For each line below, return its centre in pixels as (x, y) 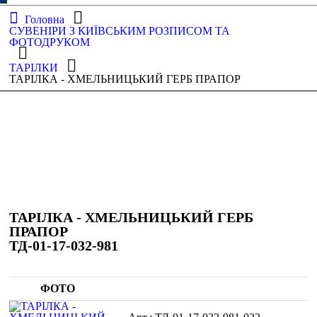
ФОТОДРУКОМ (50, 42)
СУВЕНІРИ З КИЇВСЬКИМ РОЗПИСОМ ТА (120, 31)
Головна (44, 19)
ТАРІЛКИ (34, 68)
